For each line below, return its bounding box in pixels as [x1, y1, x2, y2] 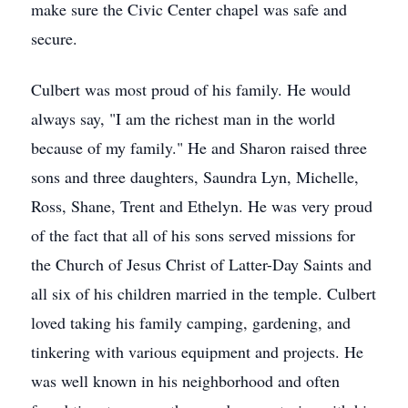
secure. [31, 27, 77, 49]
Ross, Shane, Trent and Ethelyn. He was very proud [31, 195, 372, 217]
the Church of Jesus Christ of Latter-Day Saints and [31, 253, 372, 275]
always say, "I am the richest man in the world [31, 107, 335, 129]
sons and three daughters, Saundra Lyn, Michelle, [31, 166, 359, 188]
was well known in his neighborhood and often [31, 370, 340, 392]
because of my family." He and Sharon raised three [31, 137, 367, 158]
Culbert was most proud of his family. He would [31, 78, 351, 100]
